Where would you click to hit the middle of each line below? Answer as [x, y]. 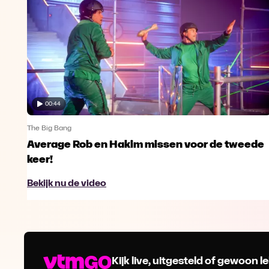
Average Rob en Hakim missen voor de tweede [146, 145]
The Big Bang [49, 129]
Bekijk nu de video [67, 184]
